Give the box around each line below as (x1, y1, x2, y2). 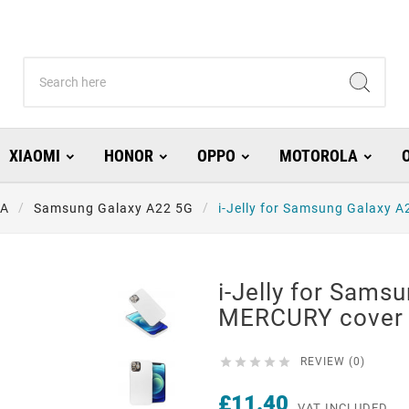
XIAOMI (8, 146, 60, 166)
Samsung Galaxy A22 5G (33, 201, 194, 216)
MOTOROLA (278, 146, 358, 166)
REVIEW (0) (300, 355, 365, 369)
